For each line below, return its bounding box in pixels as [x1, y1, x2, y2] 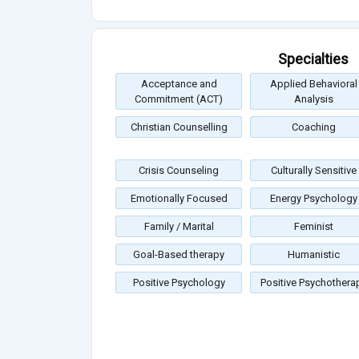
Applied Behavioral [269, 78, 357, 91]
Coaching [291, 121, 336, 134]
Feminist [293, 220, 333, 233]
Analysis [293, 93, 333, 106]
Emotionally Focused [130, 192, 228, 205]
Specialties [278, 50, 349, 68]
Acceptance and [140, 78, 217, 91]
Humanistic [287, 248, 340, 261]
